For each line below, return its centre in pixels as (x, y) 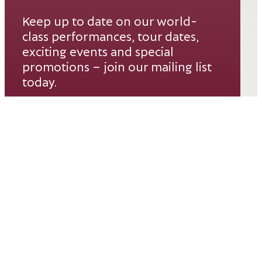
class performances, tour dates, (111, 35)
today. (39, 81)
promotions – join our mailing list (117, 66)
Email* (40, 119)
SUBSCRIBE (52, 234)
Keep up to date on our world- (110, 20)
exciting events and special (98, 51)
